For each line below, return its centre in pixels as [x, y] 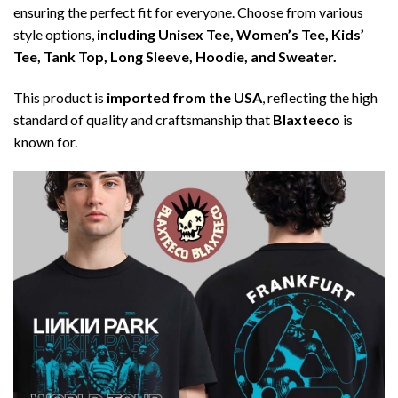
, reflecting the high [320, 97]
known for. [45, 141]
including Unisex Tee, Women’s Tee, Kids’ [231, 35]
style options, [55, 35]
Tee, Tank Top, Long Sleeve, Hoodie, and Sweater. [175, 57]
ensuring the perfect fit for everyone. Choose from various [188, 12]
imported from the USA [184, 97]
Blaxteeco [306, 119]
